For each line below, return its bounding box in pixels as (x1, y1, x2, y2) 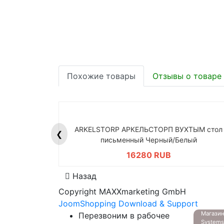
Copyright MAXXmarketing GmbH (58, 186, 186, 196)
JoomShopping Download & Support (58, 198, 198, 208)
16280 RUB (126, 150, 171, 160)
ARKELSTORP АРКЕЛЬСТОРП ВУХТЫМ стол (74, 125, 222, 133)
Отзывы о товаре (152, 71, 221, 81)
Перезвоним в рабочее (78, 210, 169, 220)
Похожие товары (67, 71, 135, 81)
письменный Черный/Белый (100, 135, 197, 144)
